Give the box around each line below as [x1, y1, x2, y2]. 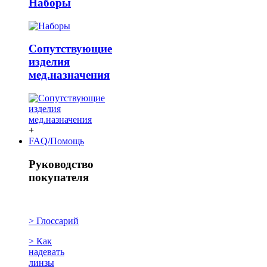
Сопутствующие [29, 42, 112, 55]
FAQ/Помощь [29, 136, 84, 147]
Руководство [29, 157, 94, 170]
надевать [29, 246, 64, 257]
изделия [29, 55, 70, 69]
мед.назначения [29, 69, 110, 82]
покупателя [29, 170, 89, 184]
